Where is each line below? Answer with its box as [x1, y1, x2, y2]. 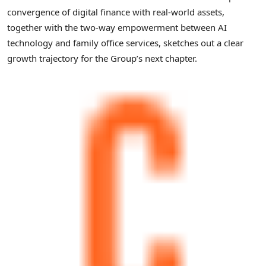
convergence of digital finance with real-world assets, [7, 5, 224, 18]
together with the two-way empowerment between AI [7, 21, 227, 33]
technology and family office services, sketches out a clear [7, 36, 243, 49]
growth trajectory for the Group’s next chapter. [7, 52, 197, 64]
